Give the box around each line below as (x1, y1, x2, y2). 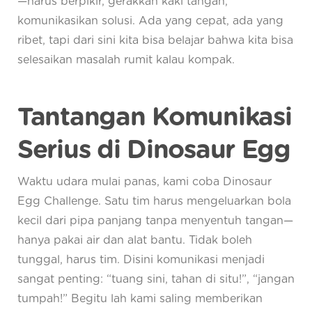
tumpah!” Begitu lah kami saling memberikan (17, 293, 263, 305)
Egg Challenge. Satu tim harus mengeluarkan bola (17, 196, 291, 208)
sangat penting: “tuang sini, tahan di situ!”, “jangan (17, 274, 295, 286)
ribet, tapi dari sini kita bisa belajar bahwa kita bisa (17, 35, 293, 47)
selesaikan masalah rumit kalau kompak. (17, 54, 235, 66)
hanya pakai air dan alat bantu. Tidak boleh (17, 235, 252, 247)
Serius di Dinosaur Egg (17, 137, 290, 163)
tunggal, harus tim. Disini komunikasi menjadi (17, 254, 265, 266)
